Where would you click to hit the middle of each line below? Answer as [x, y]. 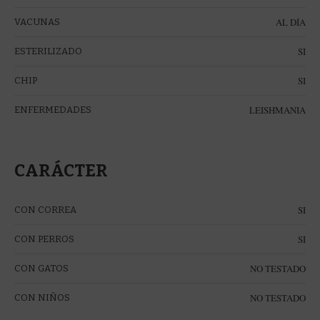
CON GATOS [41, 268]
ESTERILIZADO [48, 51]
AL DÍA [291, 22]
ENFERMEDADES [53, 109]
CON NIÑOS [42, 297]
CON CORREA [45, 209]
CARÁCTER [61, 170]
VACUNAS [37, 21]
